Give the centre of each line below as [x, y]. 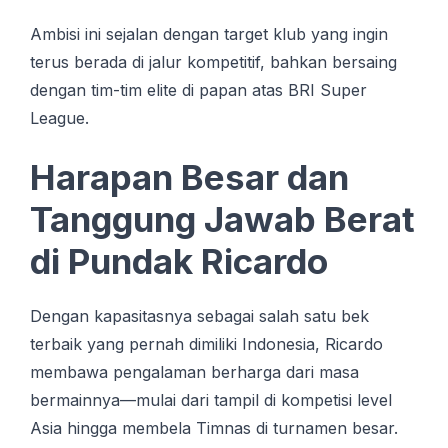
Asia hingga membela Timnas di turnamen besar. [214, 427]
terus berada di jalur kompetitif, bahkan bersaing [213, 61]
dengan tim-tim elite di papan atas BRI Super [198, 89]
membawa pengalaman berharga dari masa [194, 371]
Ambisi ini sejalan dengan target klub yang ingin [209, 33]
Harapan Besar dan [189, 176]
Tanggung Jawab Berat [222, 218]
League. [59, 117]
